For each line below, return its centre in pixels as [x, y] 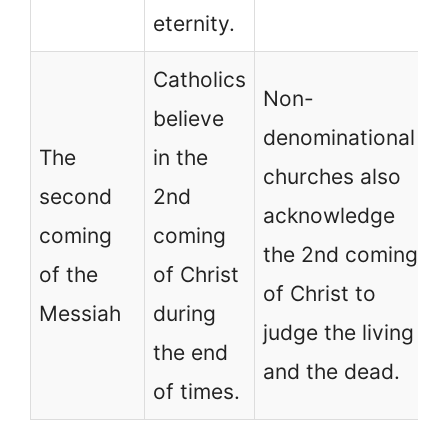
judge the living [338, 332]
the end [190, 352]
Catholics [199, 79]
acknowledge [329, 215]
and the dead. [331, 371]
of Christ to [319, 293]
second [75, 196]
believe [188, 118]
